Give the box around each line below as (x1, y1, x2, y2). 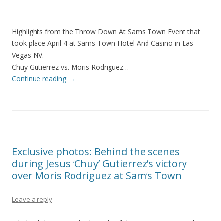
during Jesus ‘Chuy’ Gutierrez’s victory (12, 157, 187, 171)
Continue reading (12, 74, 68, 84)
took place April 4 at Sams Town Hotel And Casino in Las (12, 38, 193, 48)
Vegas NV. (12, 50, 44, 60)
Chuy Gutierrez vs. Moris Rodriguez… (12, 62, 129, 72)
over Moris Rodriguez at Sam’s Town (12, 169, 182, 183)
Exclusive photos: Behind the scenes (12, 145, 180, 159)
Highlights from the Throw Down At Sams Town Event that (12, 27, 200, 37)
